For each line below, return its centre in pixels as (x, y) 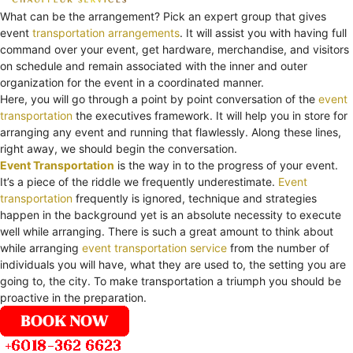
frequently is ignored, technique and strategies (195, 198)
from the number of (278, 247)
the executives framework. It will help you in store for (210, 115)
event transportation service (154, 247)
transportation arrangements (106, 32)
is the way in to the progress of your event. (226, 165)
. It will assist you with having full (263, 32)
